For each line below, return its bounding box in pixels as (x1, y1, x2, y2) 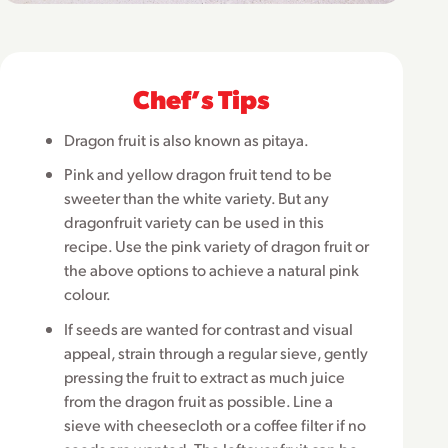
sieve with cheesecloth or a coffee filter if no (64, 413, 366, 435)
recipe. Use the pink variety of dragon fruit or (64, 235, 369, 257)
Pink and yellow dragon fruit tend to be (64, 163, 332, 185)
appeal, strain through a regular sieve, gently (64, 341, 368, 363)
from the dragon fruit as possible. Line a (64, 389, 333, 411)
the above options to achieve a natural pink (64, 259, 359, 281)
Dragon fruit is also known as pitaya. (64, 128, 309, 150)
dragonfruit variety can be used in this (64, 211, 324, 233)
